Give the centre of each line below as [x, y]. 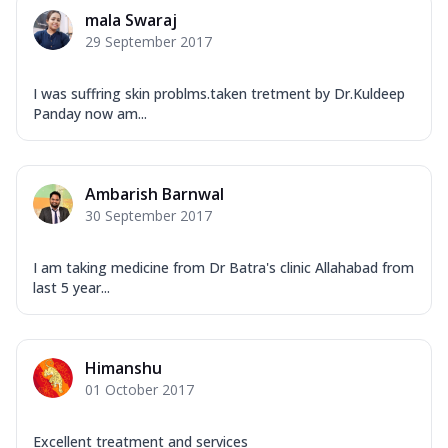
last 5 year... [71, 288]
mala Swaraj [131, 20]
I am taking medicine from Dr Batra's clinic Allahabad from [223, 268]
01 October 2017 [139, 390]
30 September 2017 [148, 216]
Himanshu [123, 368]
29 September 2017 [148, 42]
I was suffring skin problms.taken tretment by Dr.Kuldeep [219, 94]
